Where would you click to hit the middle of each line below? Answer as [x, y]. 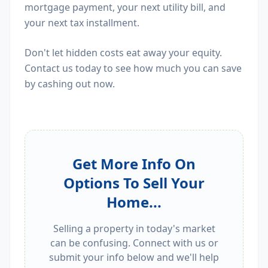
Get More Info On [134, 164]
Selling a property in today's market [134, 229]
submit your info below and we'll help [134, 257]
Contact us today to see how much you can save [133, 68]
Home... [134, 202]
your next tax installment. [82, 23]
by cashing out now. [70, 84]
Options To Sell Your [134, 183]
